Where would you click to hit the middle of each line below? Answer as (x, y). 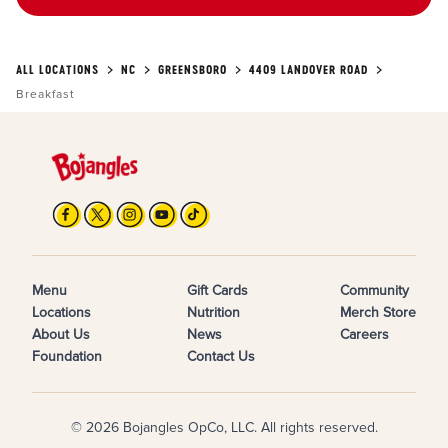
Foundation (67, 357)
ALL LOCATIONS (57, 70)
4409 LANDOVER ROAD (308, 70)
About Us (61, 335)
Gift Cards (217, 291)
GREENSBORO (192, 70)
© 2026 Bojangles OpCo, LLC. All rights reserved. (224, 428)
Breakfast (45, 95)
